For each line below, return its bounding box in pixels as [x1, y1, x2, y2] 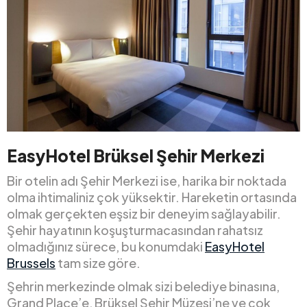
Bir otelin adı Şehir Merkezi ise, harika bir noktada [7, 172, 286, 188]
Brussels [7, 254, 56, 271]
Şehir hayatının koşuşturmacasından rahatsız [7, 221, 263, 238]
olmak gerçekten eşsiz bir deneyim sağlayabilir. [7, 205, 281, 221]
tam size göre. [56, 254, 140, 271]
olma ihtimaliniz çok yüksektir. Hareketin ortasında [7, 188, 297, 205]
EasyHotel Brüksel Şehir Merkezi [7, 145, 265, 166]
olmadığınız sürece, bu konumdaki [7, 238, 205, 254]
